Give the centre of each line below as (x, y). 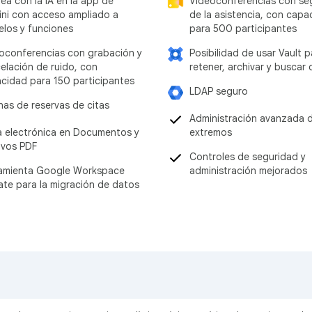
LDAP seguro (219, 91)
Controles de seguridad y (248, 156)
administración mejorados (248, 170)
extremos (211, 132)
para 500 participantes (243, 28)
